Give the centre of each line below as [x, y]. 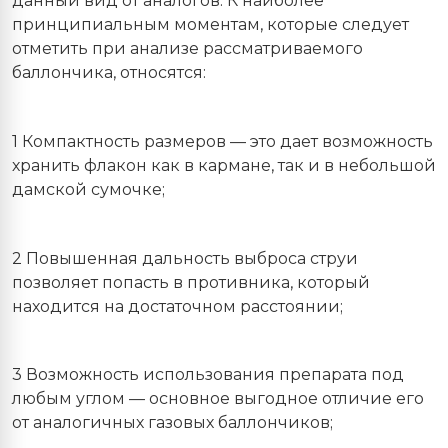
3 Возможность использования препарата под [208, 375]
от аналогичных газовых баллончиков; [172, 423]
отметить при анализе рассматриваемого [187, 49]
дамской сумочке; [88, 189]
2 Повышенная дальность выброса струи [185, 258]
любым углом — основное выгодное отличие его [218, 399]
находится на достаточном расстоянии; [177, 306]
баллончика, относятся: [109, 73]
